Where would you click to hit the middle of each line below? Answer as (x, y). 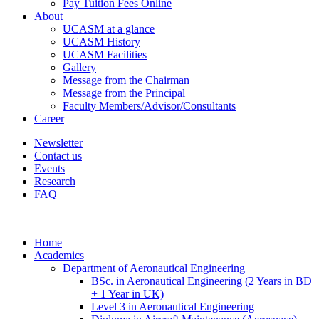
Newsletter (58, 143)
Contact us (58, 156)
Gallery (79, 67)
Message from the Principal (124, 93)
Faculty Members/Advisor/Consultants (149, 106)
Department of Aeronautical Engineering (154, 268)
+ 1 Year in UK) (127, 294)
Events (49, 168)
